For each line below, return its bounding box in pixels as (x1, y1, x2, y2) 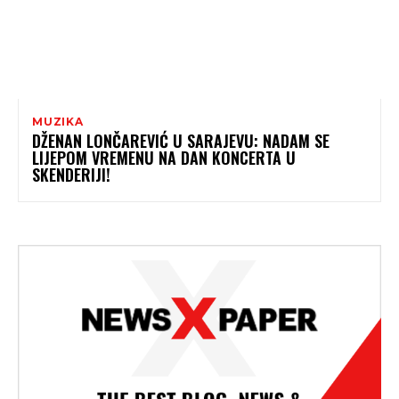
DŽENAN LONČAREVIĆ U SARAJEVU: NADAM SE (32, 129, 330, 153)
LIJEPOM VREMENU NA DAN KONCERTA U (32, 146, 296, 170)
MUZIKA (32, 115, 84, 129)
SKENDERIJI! (32, 163, 110, 187)
